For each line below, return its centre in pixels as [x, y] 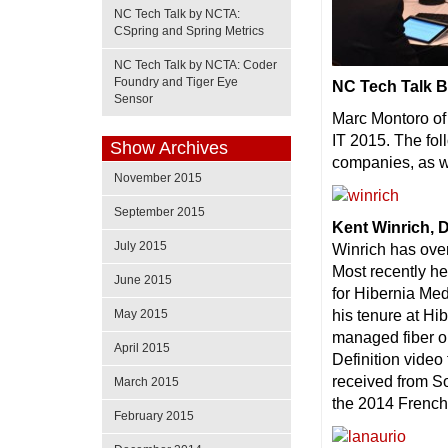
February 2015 [154, 416]
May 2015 [141, 314]
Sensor [133, 99]
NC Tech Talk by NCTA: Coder [195, 65]
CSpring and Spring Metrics [189, 31]
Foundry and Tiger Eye [176, 82]
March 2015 [146, 382]
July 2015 [140, 246]
